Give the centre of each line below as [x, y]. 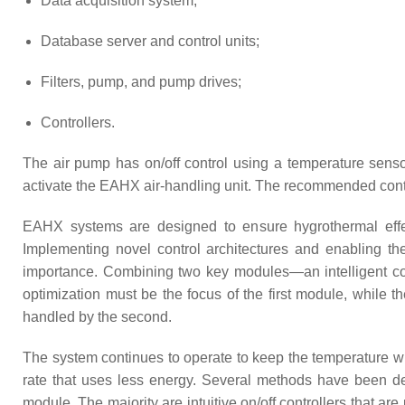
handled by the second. [97, 316]
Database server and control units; [150, 41]
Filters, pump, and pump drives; [141, 81]
